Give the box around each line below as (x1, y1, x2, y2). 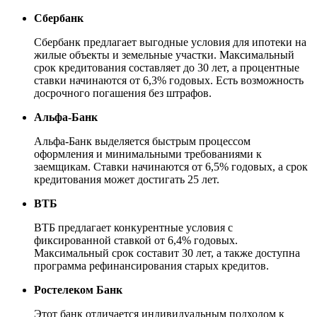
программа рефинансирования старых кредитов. (34, 259, 269, 272)
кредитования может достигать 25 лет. (34, 173, 219, 185)
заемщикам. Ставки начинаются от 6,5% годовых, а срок (34, 160, 308, 173)
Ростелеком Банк (34, 283, 122, 296)
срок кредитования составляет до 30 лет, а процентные (34, 61, 299, 74)
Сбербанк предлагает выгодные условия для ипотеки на (34, 35, 306, 48)
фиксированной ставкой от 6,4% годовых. (34, 234, 238, 246)
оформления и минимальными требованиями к (34, 147, 262, 160)
